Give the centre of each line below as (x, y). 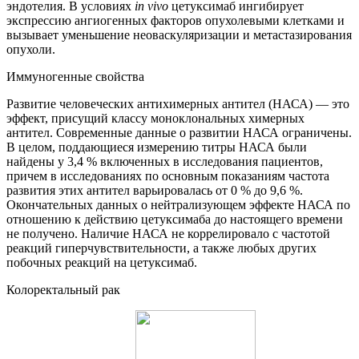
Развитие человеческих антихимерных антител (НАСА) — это (178, 104)
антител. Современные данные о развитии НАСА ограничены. (179, 133)
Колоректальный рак (63, 290)
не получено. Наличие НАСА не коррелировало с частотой (168, 234)
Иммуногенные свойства (75, 77)
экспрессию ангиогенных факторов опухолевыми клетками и (175, 21)
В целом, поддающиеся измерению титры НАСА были (157, 147)
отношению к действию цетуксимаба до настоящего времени (175, 220)
